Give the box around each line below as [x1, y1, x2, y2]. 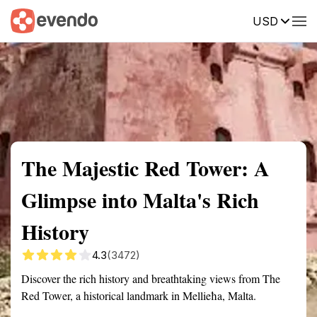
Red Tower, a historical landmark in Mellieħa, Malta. [21, 288, 256, 303]
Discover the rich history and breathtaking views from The [21, 271, 280, 286]
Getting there [116, 13, 177, 26]
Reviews [272, 13, 312, 26]
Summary [11, 13, 53, 26]
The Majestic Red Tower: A [21, 152, 270, 183]
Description [198, 13, 251, 26]
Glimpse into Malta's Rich [21, 184, 259, 215]
